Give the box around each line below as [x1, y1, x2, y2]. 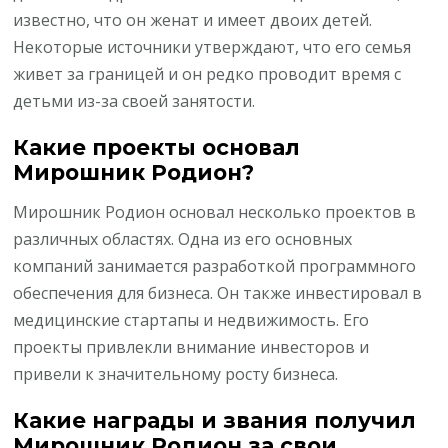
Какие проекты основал [13, 133, 301, 160]
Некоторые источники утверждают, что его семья [13, 35, 412, 58]
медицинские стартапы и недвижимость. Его [13, 308, 370, 331]
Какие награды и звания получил [13, 406, 417, 433]
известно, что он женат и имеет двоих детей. [13, 8, 373, 31]
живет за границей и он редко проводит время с [13, 62, 402, 85]
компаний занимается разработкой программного [13, 254, 417, 277]
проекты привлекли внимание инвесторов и [13, 335, 370, 358]
